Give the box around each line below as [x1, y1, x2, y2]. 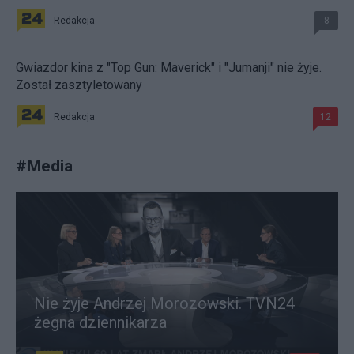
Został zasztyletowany [16, 77, 142, 92]
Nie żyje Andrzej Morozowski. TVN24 [34, 293, 295, 313]
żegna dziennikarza [34, 312, 167, 332]
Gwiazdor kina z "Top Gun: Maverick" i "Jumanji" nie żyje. [16, 59, 322, 75]
